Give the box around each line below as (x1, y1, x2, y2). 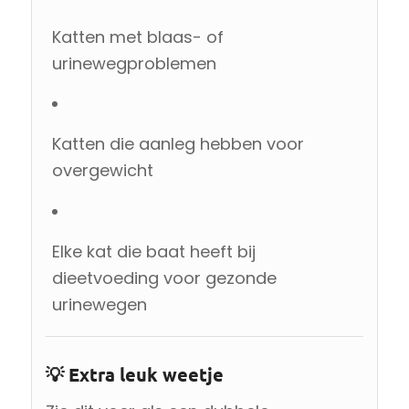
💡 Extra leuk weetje (45, 362, 224, 386)
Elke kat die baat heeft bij (51, 239, 256, 263)
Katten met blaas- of (51, 25, 224, 48)
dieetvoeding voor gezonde (51, 266, 277, 289)
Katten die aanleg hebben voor (51, 132, 304, 156)
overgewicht (51, 159, 153, 183)
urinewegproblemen (51, 51, 216, 75)
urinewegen (51, 292, 147, 316)
